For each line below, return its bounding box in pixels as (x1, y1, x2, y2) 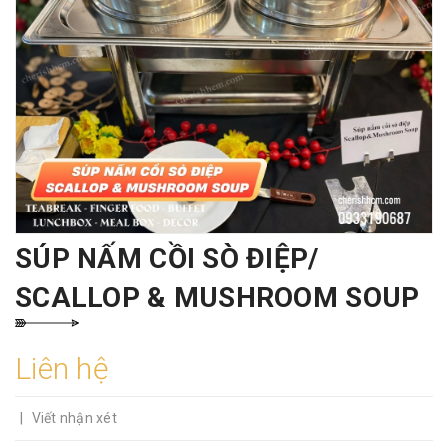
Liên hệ (15, 351, 109, 386)
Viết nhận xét (31, 410, 117, 426)
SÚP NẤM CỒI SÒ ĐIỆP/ (15, 242, 319, 275)
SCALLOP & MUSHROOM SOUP (15, 281, 420, 314)
